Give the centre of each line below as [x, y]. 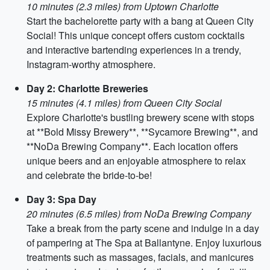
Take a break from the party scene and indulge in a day [143, 228]
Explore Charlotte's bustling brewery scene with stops [140, 117]
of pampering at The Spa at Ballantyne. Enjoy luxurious [144, 243]
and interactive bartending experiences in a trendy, [134, 50]
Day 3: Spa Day [61, 199]
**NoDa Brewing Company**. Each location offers [132, 146]
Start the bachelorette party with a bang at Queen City [140, 21]
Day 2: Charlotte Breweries [87, 88]
